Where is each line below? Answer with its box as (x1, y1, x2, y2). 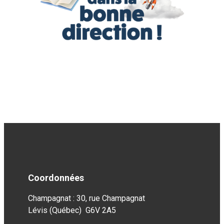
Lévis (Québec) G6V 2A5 (28, 205, 116, 215)
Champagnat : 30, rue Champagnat (28, 193, 145, 203)
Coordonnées (28, 172, 84, 183)
